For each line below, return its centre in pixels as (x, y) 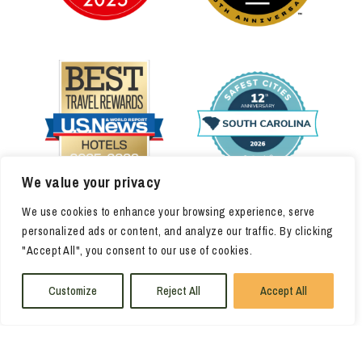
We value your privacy (91, 182)
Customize (73, 291)
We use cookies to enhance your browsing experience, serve (168, 212)
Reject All (179, 291)
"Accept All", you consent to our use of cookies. (137, 250)
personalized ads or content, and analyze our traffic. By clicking (178, 231)
